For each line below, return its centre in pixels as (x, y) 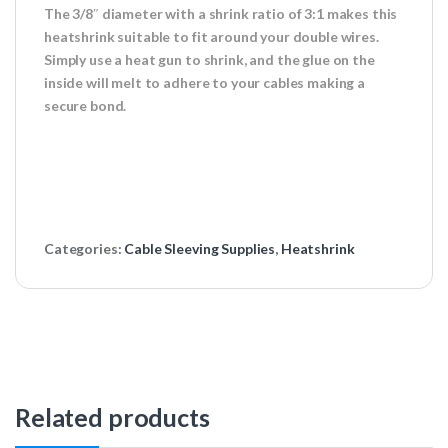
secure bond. (85, 106)
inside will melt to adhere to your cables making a (204, 83)
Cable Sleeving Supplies (200, 249)
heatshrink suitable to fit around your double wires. (211, 37)
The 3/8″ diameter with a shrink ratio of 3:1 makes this (221, 14)
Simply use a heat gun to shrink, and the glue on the (209, 60)
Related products (112, 417)
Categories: (84, 249)
